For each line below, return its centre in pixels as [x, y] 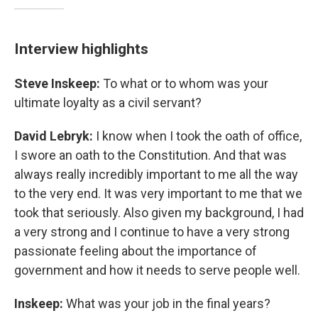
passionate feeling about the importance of [136, 251]
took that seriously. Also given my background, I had [159, 213]
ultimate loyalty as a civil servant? [108, 103]
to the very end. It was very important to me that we [158, 193]
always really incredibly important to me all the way [156, 174]
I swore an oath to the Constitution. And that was [150, 155]
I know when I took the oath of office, [199, 136]
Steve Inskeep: [59, 83]
